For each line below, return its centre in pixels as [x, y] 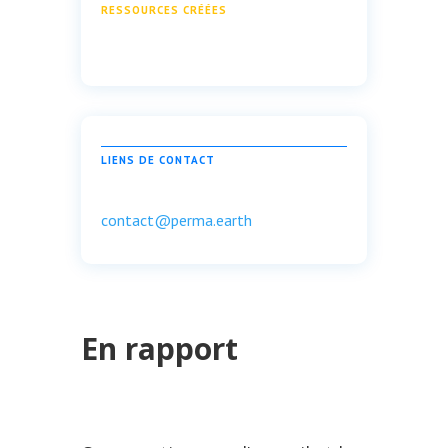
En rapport [163, 348]
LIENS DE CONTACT [157, 160]
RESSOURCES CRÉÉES [163, 10]
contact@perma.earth [176, 220]
